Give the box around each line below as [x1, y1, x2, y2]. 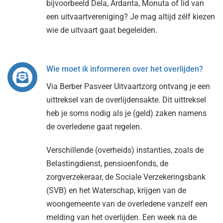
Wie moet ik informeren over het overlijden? [46, 64, 203, 74]
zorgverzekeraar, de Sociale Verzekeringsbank [46, 172, 206, 182]
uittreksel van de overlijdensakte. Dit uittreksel [46, 95, 206, 105]
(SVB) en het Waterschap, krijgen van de [46, 186, 186, 196]
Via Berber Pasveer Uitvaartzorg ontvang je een [46, 81, 210, 91]
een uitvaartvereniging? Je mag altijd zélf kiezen [46, 11, 215, 21]
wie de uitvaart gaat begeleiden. [46, 25, 157, 35]
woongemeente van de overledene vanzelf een [46, 199, 208, 209]
